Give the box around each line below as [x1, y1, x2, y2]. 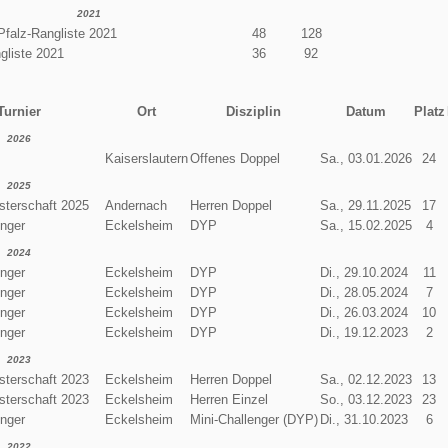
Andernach [104, 197, 167, 213]
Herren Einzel [189, 391, 268, 407]
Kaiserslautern [104, 150, 188, 166]
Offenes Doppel [189, 150, 280, 166]
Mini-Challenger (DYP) [189, 411, 318, 427]
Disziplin [226, 103, 282, 119]
